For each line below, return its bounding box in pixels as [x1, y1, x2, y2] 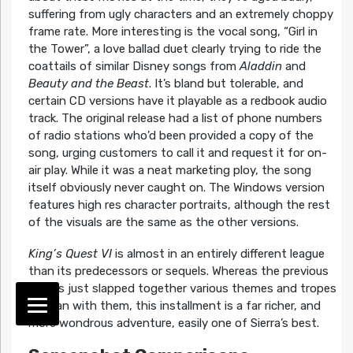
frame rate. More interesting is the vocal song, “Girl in [28, 24, 318, 39]
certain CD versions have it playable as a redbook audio [28, 93, 327, 108]
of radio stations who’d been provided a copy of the [28, 128, 314, 143]
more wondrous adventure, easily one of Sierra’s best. [28, 315, 319, 330]
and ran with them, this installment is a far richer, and [28, 298, 321, 313]
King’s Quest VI [28, 246, 112, 261]
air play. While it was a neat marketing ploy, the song [28, 162, 311, 177]
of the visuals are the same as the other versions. [28, 214, 299, 229]
